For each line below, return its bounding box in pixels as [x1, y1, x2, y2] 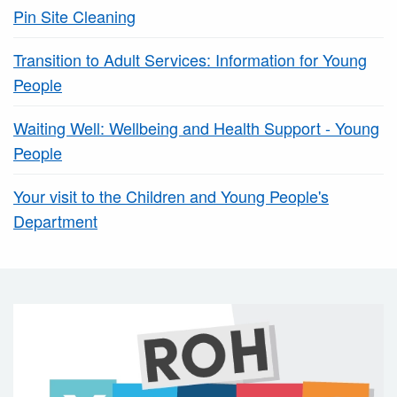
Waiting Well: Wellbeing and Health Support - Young [13, 116, 379, 140]
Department [13, 209, 97, 233]
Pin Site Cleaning [13, 4, 136, 28]
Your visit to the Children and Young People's [13, 184, 329, 208]
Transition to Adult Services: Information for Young [13, 48, 367, 72]
